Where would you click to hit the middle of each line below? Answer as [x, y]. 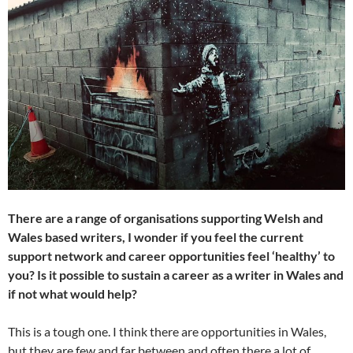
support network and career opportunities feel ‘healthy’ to [171, 256]
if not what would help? [72, 294]
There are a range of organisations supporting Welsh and [165, 218]
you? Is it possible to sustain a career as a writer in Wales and [176, 275]
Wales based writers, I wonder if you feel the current [156, 237]
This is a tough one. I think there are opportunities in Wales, [167, 332]
